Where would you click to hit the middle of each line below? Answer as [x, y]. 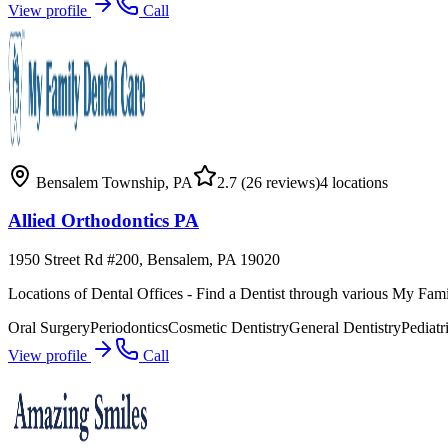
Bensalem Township [100, 182]
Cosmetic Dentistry [228, 327]
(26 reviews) [278, 182]
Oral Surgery [49, 327]
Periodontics [129, 327]
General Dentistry [345, 327]
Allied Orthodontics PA [103, 221]
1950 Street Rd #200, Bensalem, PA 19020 [144, 259]
